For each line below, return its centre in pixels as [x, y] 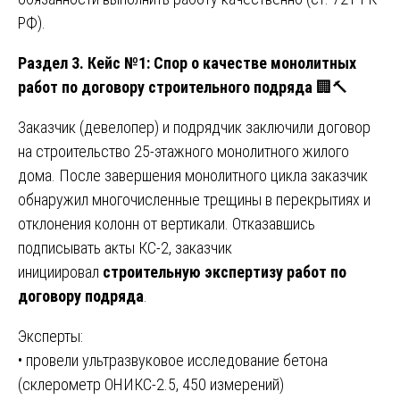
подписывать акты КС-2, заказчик [125, 247]
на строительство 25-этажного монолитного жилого [183, 151]
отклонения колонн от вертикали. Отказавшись [167, 223]
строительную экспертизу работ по [225, 271]
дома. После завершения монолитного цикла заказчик [193, 175]
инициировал [60, 271]
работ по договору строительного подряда [165, 87]
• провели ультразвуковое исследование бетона [173, 360]
